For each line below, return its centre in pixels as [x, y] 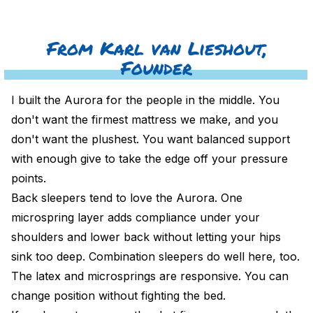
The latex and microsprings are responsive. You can [150, 276]
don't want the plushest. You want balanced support [151, 139]
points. [29, 178]
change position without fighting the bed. [118, 295]
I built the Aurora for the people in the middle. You [145, 100]
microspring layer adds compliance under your [136, 217]
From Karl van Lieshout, [156, 48]
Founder [156, 67]
